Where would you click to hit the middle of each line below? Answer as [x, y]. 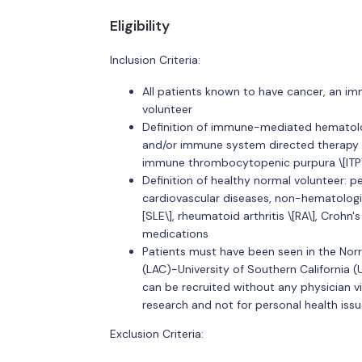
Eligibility [139, 26]
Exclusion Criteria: [156, 334]
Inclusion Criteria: [155, 59]
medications [175, 234]
